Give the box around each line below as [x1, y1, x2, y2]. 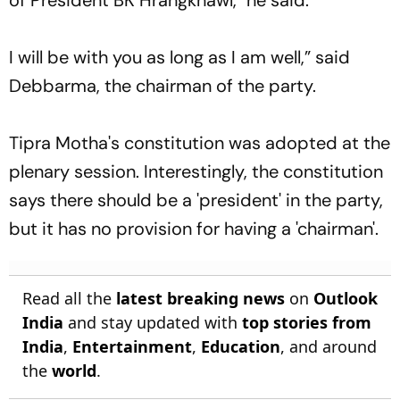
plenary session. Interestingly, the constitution [9, 159, 383, 183]
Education [201, 335, 280, 357]
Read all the [22, 287, 116, 309]
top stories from [242, 311, 371, 333]
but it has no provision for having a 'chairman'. [9, 216, 379, 240]
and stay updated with [63, 311, 242, 333]
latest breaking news [116, 287, 285, 309]
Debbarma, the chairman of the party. [9, 73, 321, 97]
